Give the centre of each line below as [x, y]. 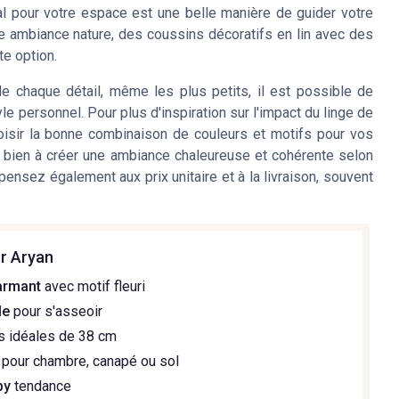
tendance [41, 387]
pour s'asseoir [57, 312]
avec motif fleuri [94, 287]
